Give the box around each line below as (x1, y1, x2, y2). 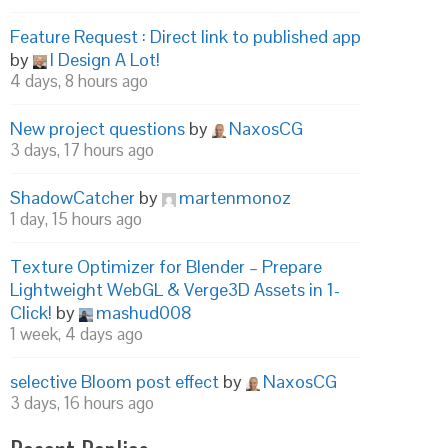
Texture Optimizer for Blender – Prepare (10, 255, 322, 278)
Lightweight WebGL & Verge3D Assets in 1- (10, 278, 340, 301)
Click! (10, 301, 52, 324)
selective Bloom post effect (10, 370, 219, 393)
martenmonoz (179, 186, 291, 209)
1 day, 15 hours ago (10, 208, 142, 230)
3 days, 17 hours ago (10, 139, 154, 161)
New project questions (10, 117, 185, 140)
